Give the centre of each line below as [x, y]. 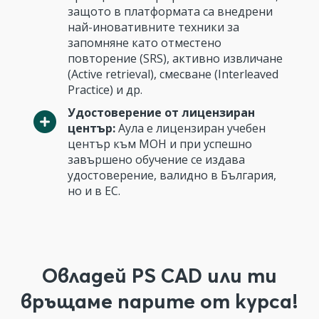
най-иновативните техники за [153, 27]
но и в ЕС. [94, 191]
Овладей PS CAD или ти [159, 276]
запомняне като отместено [145, 43]
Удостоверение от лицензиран [161, 113]
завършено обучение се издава [156, 159]
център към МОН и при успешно [160, 144]
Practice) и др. [105, 90]
